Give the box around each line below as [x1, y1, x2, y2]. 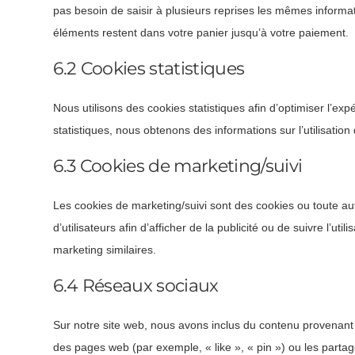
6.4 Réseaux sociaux [53, 274, 219, 296]
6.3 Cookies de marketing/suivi [53, 155, 303, 177]
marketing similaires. [53, 243, 157, 257]
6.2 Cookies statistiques [53, 58, 245, 80]
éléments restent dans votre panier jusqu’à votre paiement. [53, 26, 349, 40]
